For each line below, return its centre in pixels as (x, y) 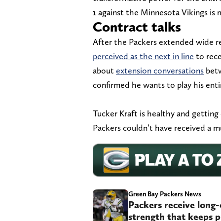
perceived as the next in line (143, 56)
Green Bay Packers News (165, 194)
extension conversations (160, 70)
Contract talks (137, 26)
